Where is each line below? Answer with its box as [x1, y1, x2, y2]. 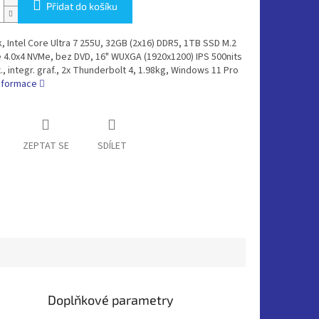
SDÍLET [97, 139, 127, 154]
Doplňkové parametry [48, 291, 174, 308]
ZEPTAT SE [22, 139, 69, 154]
